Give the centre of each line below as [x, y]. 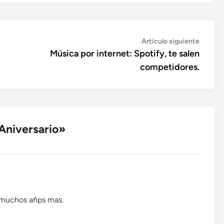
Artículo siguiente [170, 41]
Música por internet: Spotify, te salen [125, 53]
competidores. [170, 67]
